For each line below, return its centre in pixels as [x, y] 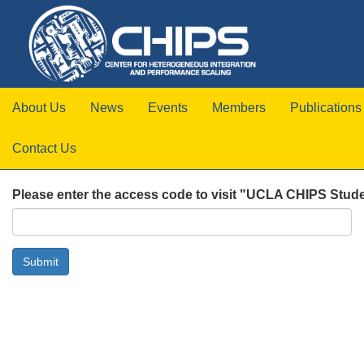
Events [168, 108]
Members [239, 108]
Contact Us [44, 149]
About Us [39, 108]
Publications [326, 108]
